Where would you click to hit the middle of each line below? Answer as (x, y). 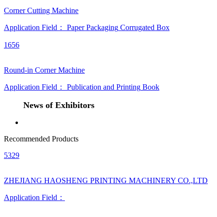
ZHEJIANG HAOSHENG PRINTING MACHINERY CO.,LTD (106, 180)
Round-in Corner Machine (44, 70)
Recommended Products (41, 139)
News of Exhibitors (59, 105)
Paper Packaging (93, 27)
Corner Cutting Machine (41, 10)
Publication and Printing (104, 87)
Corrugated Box (145, 27)
